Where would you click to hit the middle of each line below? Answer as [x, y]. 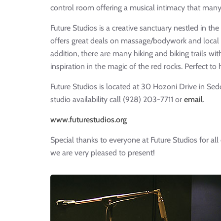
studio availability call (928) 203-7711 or [117, 99]
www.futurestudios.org [89, 119]
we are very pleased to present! [103, 152]
